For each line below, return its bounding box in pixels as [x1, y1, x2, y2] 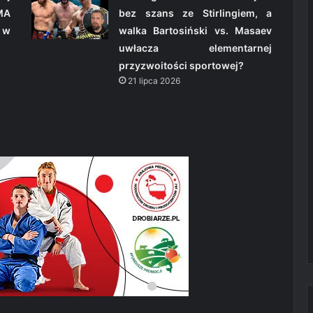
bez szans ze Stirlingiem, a [118, 6, 272, 19]
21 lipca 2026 [127, 75, 180, 86]
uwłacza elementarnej [118, 41, 272, 54]
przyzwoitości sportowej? [118, 59, 244, 71]
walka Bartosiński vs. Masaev [118, 24, 272, 36]
